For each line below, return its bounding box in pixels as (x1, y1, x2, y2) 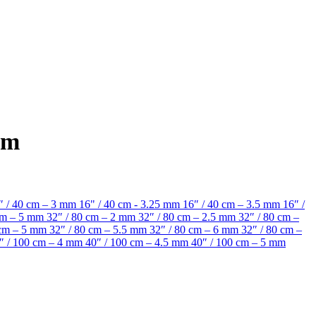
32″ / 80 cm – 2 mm (47, 210, 138, 223)
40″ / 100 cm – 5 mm (191, 236, 286, 248)
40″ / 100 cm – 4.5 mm (85, 236, 191, 248)
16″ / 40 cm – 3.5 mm (183, 197, 283, 210)
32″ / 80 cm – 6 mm (150, 223, 241, 236)
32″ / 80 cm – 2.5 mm (138, 210, 238, 223)
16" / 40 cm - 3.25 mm (79, 197, 183, 210)
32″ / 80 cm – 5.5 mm (49, 223, 150, 236)
